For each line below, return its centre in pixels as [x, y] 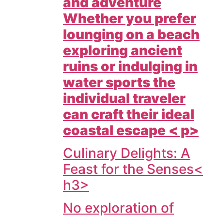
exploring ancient [123, 50]
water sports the [119, 82]
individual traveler [124, 98]
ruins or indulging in [130, 66]
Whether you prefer [130, 18]
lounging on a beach [131, 34]
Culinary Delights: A [127, 153]
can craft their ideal [129, 114]
